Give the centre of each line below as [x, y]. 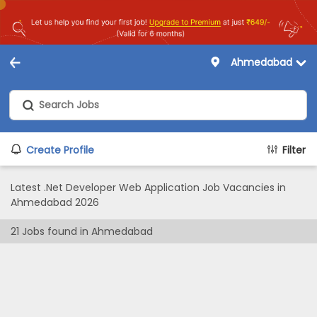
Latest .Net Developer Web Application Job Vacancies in [148, 188]
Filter [294, 150]
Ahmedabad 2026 [55, 202]
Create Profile [60, 150]
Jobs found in [55, 231]
